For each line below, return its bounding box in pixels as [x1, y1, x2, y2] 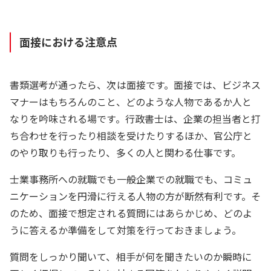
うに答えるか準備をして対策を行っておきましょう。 [10, 223, 242, 238]
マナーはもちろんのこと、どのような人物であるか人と [10, 94, 252, 109]
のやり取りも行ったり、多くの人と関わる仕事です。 [10, 145, 241, 160]
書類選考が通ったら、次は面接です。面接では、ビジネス [10, 77, 261, 93]
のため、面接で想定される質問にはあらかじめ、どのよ [10, 206, 253, 221]
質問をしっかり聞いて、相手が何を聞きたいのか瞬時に [10, 249, 252, 264]
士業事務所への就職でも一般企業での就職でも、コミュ [10, 172, 253, 187]
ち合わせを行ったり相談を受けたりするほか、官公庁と [10, 128, 253, 143]
